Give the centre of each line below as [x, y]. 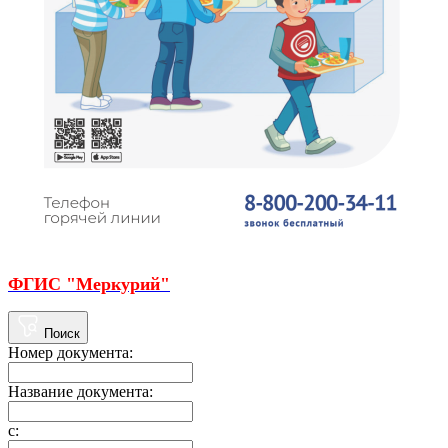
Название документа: [80, 391]
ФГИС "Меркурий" [89, 283]
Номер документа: [70, 352]
